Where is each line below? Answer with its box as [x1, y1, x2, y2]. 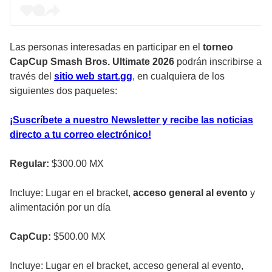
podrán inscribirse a [174, 56, 262, 67]
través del [10, 70, 54, 81]
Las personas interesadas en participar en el [10, 41, 200, 52]
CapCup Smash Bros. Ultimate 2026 [10, 56, 174, 67]
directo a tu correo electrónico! [10, 129, 151, 140]
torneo [200, 41, 233, 52]
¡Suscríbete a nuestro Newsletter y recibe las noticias [10, 114, 253, 125]
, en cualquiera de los [132, 70, 225, 81]
